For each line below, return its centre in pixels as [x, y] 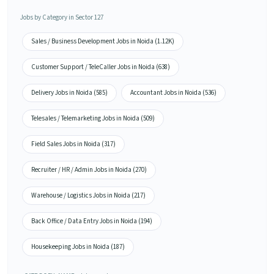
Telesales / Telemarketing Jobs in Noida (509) [93, 119]
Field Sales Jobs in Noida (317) [73, 144]
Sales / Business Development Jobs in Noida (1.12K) [103, 42]
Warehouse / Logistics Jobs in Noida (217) [88, 196]
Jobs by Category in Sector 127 [62, 18]
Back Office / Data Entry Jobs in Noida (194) [92, 221]
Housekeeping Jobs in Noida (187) [78, 247]
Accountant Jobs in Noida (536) [173, 93]
